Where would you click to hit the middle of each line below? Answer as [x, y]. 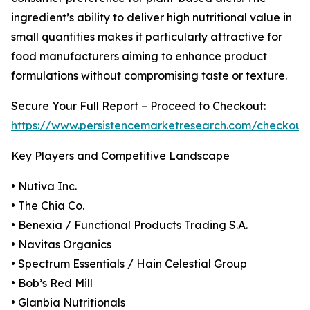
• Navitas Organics [61, 245]
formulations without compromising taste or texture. [149, 76]
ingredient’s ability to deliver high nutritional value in [152, 18]
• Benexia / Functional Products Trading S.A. [129, 225]
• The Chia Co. [48, 206]
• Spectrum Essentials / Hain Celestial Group [129, 264]
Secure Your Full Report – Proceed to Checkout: [138, 106]
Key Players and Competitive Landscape [120, 156]
